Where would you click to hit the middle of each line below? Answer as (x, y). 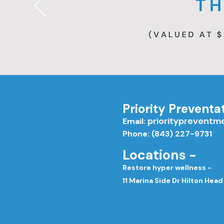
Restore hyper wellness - (167, 167)
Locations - (161, 154)
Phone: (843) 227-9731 (167, 133)
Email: (135, 121)
